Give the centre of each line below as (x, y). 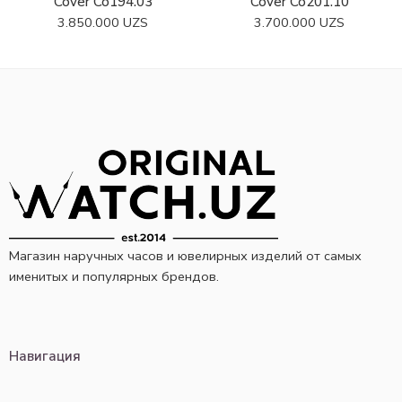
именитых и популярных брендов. (114, 277)
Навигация (45, 357)
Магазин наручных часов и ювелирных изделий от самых (185, 256)
